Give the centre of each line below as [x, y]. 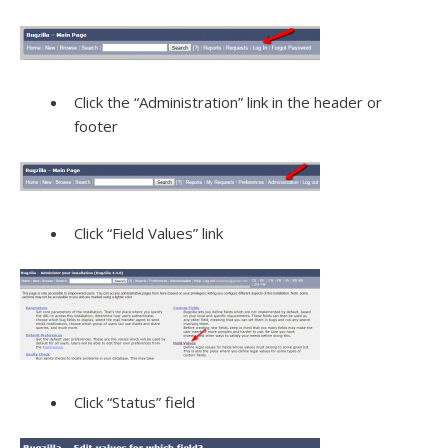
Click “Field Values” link [148, 233]
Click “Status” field [134, 402]
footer [96, 126]
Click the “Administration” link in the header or [228, 102]
